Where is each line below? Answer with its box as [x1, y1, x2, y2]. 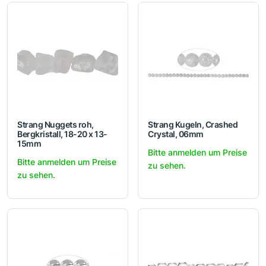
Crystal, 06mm [148, 129, 204, 140]
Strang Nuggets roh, [17, 119, 94, 130]
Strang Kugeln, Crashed [148, 119, 238, 130]
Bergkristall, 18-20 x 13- [17, 129, 107, 140]
